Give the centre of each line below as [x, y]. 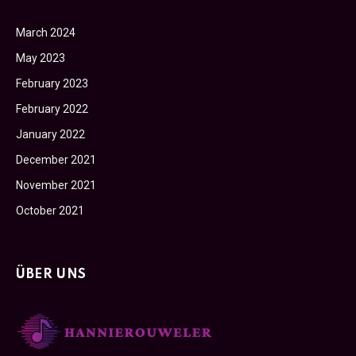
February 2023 [52, 83]
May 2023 [41, 58]
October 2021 [50, 210]
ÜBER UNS [51, 274]
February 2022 [52, 108]
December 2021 [56, 159]
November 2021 [56, 185]
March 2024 [46, 32]
